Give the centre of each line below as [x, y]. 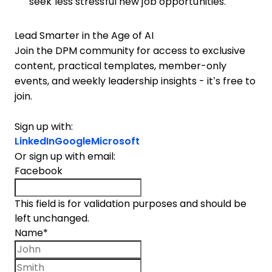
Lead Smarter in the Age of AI [84, 36]
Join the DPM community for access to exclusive [130, 51]
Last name [166, 265]
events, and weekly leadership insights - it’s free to [135, 81]
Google [73, 141]
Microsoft [115, 141]
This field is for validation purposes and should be [131, 204]
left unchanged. [52, 218]
